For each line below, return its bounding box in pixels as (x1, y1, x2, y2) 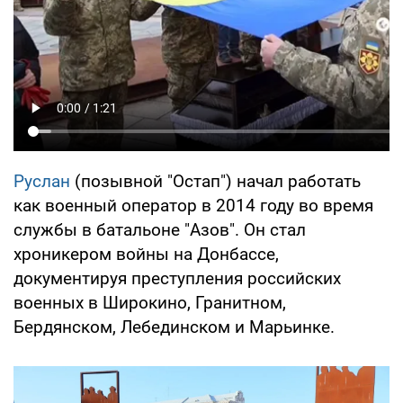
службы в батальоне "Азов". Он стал (13, 219, 306, 241)
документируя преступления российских (13, 268, 341, 290)
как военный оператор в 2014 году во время (13, 195, 373, 217)
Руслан (13, 171, 70, 193)
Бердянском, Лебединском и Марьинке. (13, 317, 335, 338)
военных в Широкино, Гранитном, (13, 292, 286, 314)
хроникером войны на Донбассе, (13, 244, 279, 265)
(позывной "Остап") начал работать (70, 171, 361, 193)
